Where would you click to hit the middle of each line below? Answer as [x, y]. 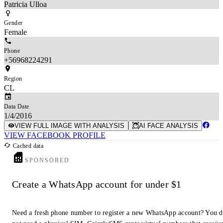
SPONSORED [48, 160]
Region [13, 78]
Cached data [27, 146]
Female [15, 32]
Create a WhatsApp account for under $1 [97, 184]
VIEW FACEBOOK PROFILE [55, 135]
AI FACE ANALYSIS [168, 125]
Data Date [17, 106]
